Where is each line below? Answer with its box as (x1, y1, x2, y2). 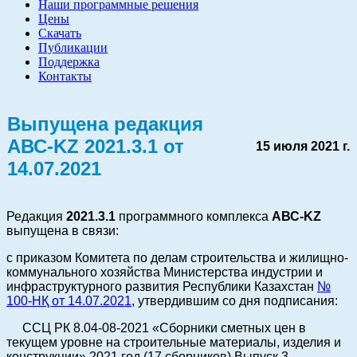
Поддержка (38, 55, 100, 69)
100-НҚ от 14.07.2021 (6, 294, 131, 308)
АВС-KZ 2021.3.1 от (7, 135, 184, 157)
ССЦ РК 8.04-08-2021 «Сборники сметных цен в (22, 321, 306, 335)
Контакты (38, 69, 92, 83)
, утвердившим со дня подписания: (131, 294, 338, 308)
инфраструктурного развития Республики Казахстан (6, 280, 317, 293)
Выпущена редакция (7, 112, 203, 135)
